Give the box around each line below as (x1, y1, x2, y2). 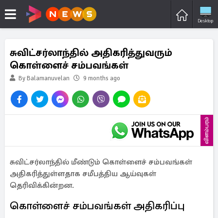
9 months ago (83, 74, 120, 82)
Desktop (198, 18, 213, 24)
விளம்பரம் (203, 117, 210, 144)
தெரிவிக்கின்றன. (10, 181, 74, 190)
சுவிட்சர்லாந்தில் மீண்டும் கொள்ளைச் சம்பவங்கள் (10, 157, 192, 167)
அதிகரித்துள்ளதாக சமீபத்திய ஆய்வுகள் (10, 169, 156, 179)
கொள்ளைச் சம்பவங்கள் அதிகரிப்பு (10, 199, 187, 212)
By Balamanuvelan (17, 74, 70, 82)
